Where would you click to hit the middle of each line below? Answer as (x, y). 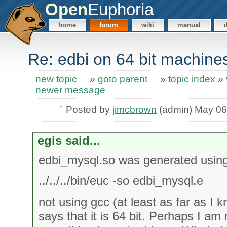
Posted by (89, 109)
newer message (70, 90)
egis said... (69, 140)
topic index (192, 79)
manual (189, 25)
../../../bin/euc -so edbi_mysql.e (121, 181)
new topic (56, 79)
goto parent (123, 79)
